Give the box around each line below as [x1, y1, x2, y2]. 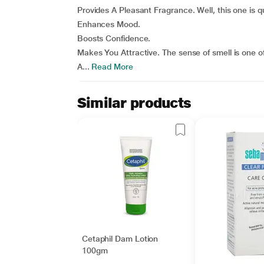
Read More [89, 62, 133, 71]
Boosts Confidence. [77, 34, 151, 43]
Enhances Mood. [77, 19, 140, 29]
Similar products [77, 94, 192, 111]
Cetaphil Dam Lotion [81, 234, 159, 243]
